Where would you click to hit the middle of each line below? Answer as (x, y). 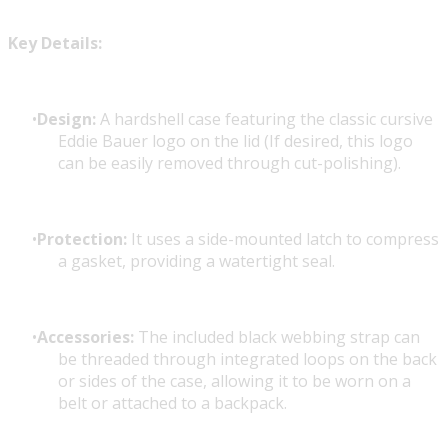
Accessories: (85, 337)
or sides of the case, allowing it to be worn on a (234, 381)
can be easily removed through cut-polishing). (229, 163)
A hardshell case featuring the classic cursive (264, 119)
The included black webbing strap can (277, 337)
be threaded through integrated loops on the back (247, 359)
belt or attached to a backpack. (172, 403)
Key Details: (55, 43)
